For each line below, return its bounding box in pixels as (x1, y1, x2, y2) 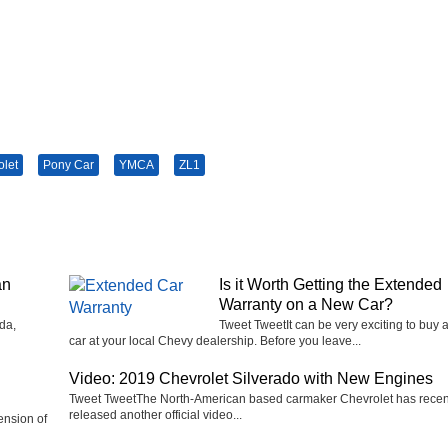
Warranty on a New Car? (219, 295, 393, 313)
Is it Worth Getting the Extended (219, 275, 442, 293)
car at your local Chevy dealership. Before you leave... (69, 333, 361, 348)
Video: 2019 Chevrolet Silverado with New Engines (69, 369, 433, 387)
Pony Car (43, 157, 94, 172)
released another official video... (69, 407, 242, 422)
